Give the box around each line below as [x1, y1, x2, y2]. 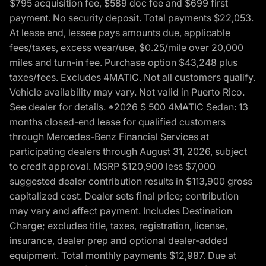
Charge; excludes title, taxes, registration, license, [9, 219, 227, 232]
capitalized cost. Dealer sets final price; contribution [9, 189, 239, 202]
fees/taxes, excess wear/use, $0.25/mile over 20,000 [9, 41, 243, 53]
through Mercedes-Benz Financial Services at [9, 130, 209, 142]
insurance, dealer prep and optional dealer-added [9, 234, 228, 246]
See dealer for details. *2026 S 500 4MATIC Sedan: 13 [9, 100, 248, 113]
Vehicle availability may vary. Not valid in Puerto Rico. [9, 85, 245, 98]
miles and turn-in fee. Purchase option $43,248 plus [9, 56, 237, 68]
